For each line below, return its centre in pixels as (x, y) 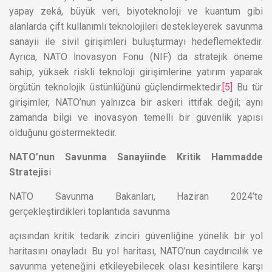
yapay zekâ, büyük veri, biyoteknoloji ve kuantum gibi (136, 11)
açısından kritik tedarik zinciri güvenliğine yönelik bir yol (136, 236)
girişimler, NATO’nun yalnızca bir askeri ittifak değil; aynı (136, 102)
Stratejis (29, 172)
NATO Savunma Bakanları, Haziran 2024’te (136, 196)
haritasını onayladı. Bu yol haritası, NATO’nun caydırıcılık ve (136, 251)
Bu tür (248, 87)
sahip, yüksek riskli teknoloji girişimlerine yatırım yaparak (136, 72)
